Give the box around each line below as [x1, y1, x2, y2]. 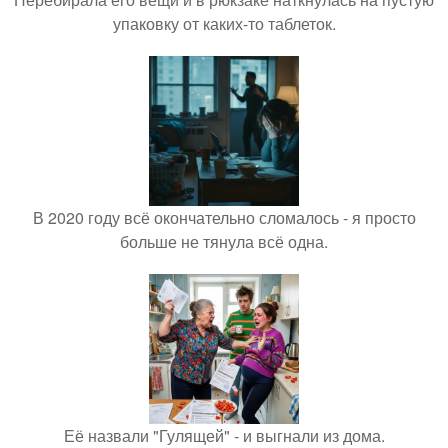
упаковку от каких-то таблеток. [112, 12, 336, 35]
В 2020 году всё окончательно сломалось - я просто [32, 206, 416, 229]
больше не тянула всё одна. [120, 230, 328, 253]
